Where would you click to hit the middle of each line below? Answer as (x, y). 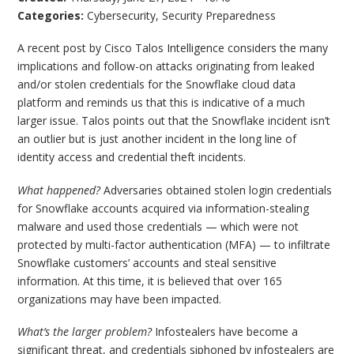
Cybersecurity (122, 15)
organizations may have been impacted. (120, 299)
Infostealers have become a (225, 331)
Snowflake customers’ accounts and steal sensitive (147, 262)
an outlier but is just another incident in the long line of (157, 139)
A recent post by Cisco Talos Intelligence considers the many (173, 48)
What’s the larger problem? (85, 331)
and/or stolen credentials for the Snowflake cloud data (157, 85)
